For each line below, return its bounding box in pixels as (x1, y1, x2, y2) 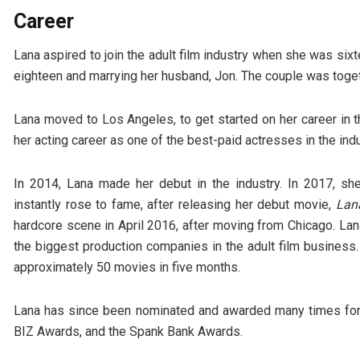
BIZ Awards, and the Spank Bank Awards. (14, 324, 243, 340)
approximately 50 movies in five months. (14, 260, 240, 276)
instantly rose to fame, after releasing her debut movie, (14, 197, 336, 213)
